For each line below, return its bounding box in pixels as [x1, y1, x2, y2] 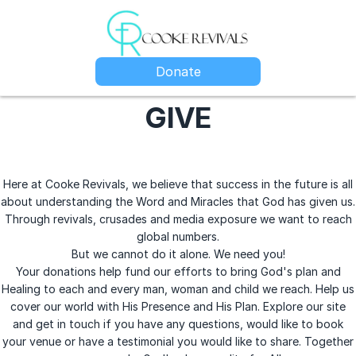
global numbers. [137, 230, 219, 243]
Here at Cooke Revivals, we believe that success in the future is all [3, 177, 353, 191]
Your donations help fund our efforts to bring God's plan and [15, 265, 341, 278]
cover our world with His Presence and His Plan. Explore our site [10, 300, 346, 313]
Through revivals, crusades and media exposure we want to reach [4, 212, 352, 226]
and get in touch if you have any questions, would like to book [13, 317, 343, 331]
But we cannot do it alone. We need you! [71, 247, 285, 261]
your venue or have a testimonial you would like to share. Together [2, 335, 354, 348]
